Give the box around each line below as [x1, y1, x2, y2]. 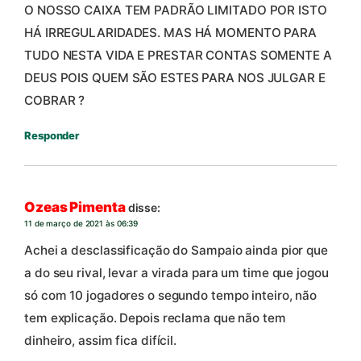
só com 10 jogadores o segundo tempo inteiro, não [24, 287, 317, 303]
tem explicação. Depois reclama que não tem [24, 309, 286, 326]
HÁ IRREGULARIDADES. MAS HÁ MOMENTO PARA [24, 24, 317, 40]
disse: [127, 200, 161, 214]
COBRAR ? [24, 92, 85, 108]
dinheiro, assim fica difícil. [24, 332, 177, 348]
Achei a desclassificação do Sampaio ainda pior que [24, 242, 328, 258]
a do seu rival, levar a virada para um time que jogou [24, 264, 329, 280]
